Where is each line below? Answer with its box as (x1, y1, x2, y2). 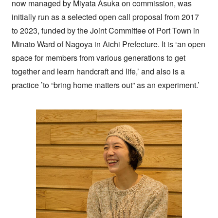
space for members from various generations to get (11, 52, 185, 63)
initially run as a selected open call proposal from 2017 (11, 11, 199, 22)
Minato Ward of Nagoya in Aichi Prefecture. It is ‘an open (11, 38, 205, 50)
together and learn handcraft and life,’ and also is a (11, 65, 185, 77)
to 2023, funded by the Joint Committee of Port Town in (11, 24, 200, 36)
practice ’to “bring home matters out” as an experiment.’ (11, 79, 200, 91)
